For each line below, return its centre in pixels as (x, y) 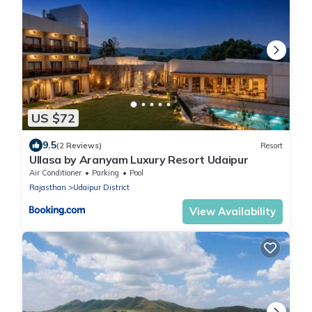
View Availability (233, 212)
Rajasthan (48, 188)
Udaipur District (101, 188)
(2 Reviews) (79, 145)
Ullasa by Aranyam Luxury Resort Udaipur (139, 160)
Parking (106, 173)
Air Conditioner (55, 173)
